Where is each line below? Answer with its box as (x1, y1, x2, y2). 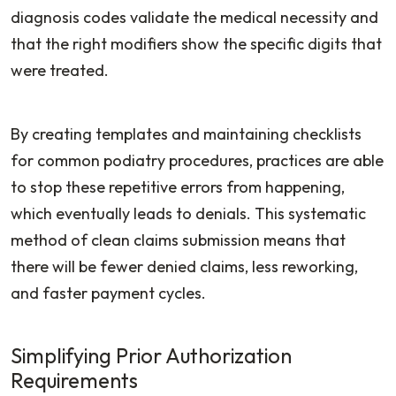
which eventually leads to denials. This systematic (11, 202, 366, 224)
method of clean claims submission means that (11, 229, 346, 250)
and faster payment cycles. (11, 282, 206, 303)
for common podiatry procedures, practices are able (11, 149, 384, 171)
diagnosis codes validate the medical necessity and (11, 6, 378, 27)
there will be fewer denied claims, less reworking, (11, 255, 358, 277)
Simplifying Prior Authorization (11, 342, 292, 369)
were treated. (11, 59, 112, 80)
